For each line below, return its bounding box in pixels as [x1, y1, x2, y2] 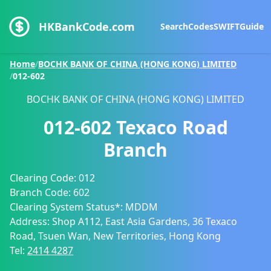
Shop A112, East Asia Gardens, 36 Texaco [52, 215, 237, 228]
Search [160, 21, 188, 32]
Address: [10, 215, 52, 228]
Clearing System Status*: [10, 200, 125, 214]
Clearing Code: [10, 171, 79, 184]
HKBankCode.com [39, 19, 135, 34]
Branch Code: [10, 186, 73, 199]
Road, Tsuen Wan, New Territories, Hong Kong [10, 229, 221, 243]
